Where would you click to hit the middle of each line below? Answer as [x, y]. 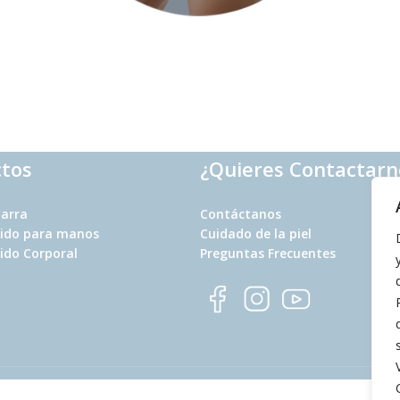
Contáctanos [241, 214]
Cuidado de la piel [256, 233]
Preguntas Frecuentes [268, 253]
